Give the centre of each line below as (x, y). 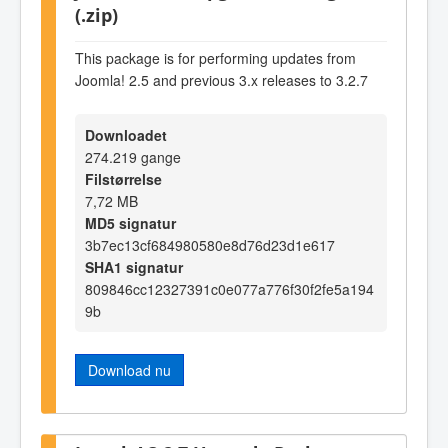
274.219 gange (133, 156)
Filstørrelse (123, 178)
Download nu (129, 369)
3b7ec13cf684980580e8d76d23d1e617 (210, 244)
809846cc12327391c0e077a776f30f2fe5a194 (229, 288)
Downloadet (126, 134)
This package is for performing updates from (215, 58)
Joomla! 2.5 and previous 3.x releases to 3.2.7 (221, 80)
